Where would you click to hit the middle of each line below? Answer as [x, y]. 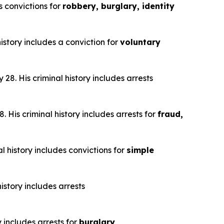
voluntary [140, 42]
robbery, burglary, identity [118, 6]
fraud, [170, 114]
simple [140, 150]
